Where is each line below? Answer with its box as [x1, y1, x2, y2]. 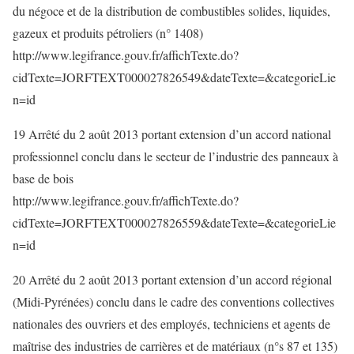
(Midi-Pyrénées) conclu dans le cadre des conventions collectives [13, 293, 334, 310]
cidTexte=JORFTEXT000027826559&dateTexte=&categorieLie [13, 214, 336, 231]
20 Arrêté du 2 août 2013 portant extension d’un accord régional [13, 271, 332, 288]
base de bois [13, 170, 73, 186]
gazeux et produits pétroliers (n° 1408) [13, 24, 203, 41]
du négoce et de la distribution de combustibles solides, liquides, [13, 2, 330, 19]
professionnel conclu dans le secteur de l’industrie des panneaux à [13, 148, 338, 164]
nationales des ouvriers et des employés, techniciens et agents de [13, 315, 330, 332]
